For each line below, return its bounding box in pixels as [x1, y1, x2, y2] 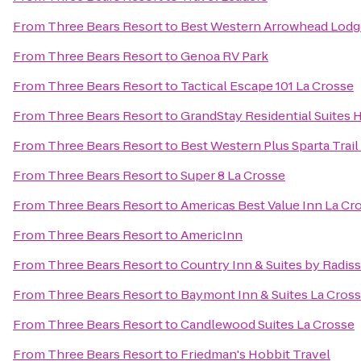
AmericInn [180, 226, 243, 243]
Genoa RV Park [180, 48, 268, 64]
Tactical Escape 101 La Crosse [180, 77, 354, 94]
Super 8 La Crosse [180, 167, 285, 184]
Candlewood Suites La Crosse [180, 316, 355, 333]
